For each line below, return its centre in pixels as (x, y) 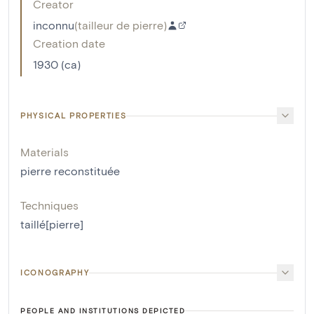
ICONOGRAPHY (55, 273)
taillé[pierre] (52, 224)
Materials (45, 152)
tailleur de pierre (121, 25)
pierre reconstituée (70, 171)
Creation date (69, 43)
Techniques (49, 205)
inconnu (54, 25)
